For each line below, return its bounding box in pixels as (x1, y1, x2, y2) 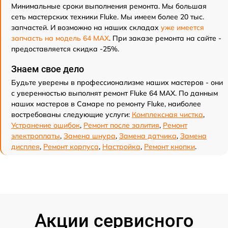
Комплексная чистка (132, 110, 203, 119)
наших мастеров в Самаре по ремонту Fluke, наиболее (11, 99, 201, 108)
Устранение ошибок (11, 121, 80, 130)
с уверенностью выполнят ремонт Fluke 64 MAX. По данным (11, 89, 218, 98)
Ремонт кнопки (144, 142, 195, 151)
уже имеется (161, 23, 204, 32)
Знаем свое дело (11, 64, 84, 74)
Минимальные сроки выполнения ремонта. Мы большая (11, 2, 207, 11)
